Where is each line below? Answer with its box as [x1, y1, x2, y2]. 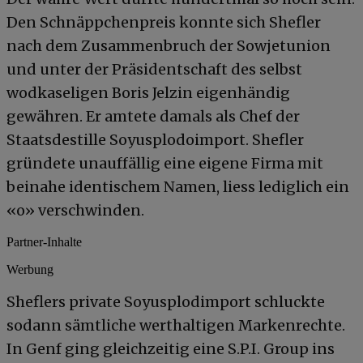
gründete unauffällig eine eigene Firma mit [6, 153, 323, 173]
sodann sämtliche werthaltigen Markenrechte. [6, 315, 345, 335]
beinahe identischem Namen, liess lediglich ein [6, 177, 349, 196]
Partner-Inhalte [6, 234, 82, 249]
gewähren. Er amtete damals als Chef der [6, 106, 300, 126]
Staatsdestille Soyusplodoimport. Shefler [6, 130, 304, 149]
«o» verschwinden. [6, 200, 144, 220]
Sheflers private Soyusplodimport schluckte [6, 292, 325, 311]
